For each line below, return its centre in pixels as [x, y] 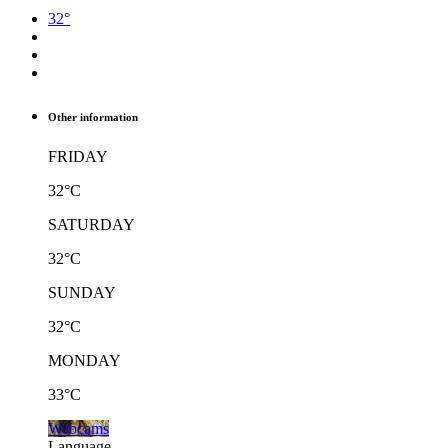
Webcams [78, 428]
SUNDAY [82, 292]
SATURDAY [91, 224]
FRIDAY [78, 156]
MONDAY [84, 360]
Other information [93, 116]
